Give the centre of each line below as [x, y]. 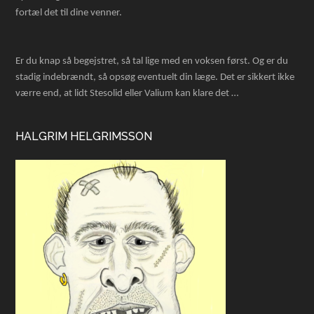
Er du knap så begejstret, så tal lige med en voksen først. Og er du [152, 61]
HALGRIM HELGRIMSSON [84, 136]
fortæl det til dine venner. [69, 13]
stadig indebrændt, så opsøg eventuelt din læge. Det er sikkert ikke [155, 77]
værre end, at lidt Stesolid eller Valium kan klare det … [127, 93]
